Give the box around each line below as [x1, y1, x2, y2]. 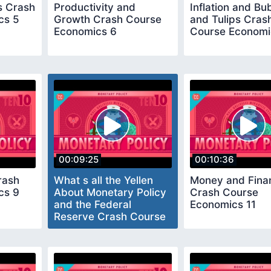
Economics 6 [54, 25, 117, 38]
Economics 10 [54, 222, 122, 235]
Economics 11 [190, 198, 256, 211]
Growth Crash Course [54, 13, 162, 25]
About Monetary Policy [54, 186, 166, 198]
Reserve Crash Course [54, 210, 166, 223]
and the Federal [54, 198, 131, 211]
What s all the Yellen [54, 174, 153, 186]
